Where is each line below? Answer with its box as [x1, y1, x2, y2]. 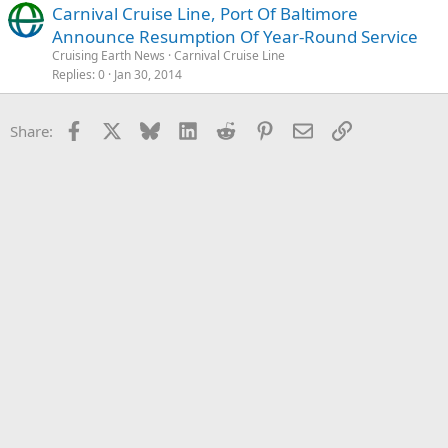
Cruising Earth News [52, 46, 165, 64]
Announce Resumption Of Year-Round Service [52, 24, 418, 48]
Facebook [82, 118, 149, 139]
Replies [52, 65, 92, 83]
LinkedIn [197, 118, 258, 139]
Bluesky [158, 118, 213, 139]
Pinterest [273, 118, 335, 139]
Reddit [235, 118, 280, 139]
